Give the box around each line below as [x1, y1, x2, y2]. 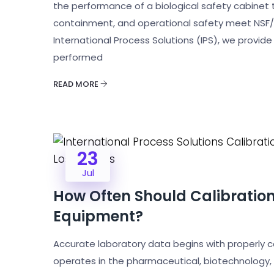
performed [53, 51, 103, 64]
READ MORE [53, 78, 100, 90]
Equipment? [53, 206, 143, 226]
